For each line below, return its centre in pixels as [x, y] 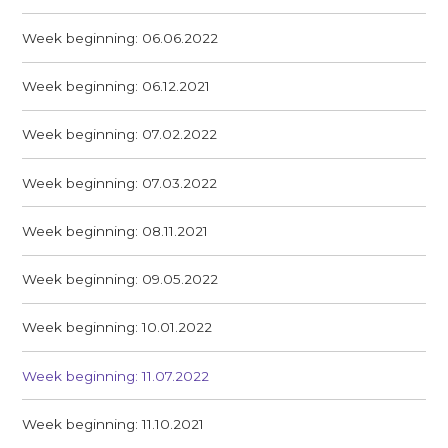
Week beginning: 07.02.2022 [120, 134]
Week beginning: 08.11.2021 [115, 230]
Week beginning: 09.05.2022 [120, 279]
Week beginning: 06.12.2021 [116, 86]
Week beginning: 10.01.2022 [117, 327]
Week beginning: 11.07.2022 [116, 375]
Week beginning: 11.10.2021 [113, 423]
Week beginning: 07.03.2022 [120, 182]
